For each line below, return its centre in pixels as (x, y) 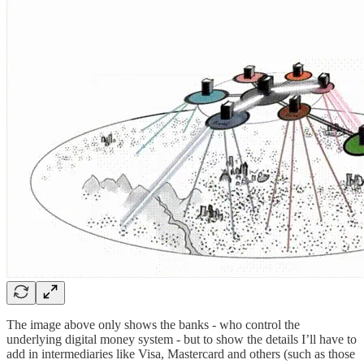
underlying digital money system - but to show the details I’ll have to (182, 340)
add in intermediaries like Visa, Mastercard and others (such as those (181, 354)
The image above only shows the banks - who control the (153, 325)
